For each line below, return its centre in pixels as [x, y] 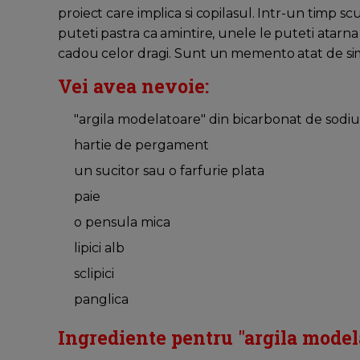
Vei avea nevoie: [133, 86]
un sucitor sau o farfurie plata [169, 171]
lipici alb [99, 248]
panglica [101, 300]
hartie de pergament [141, 145]
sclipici [94, 274]
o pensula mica [122, 223]
